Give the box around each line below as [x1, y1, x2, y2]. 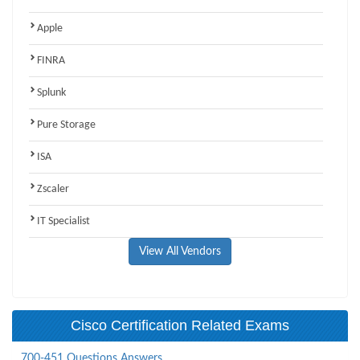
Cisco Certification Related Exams [71, 317, 289, 333]
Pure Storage [37, 118, 96, 131]
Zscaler [37, 182, 69, 195]
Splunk [37, 86, 66, 99]
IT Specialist [37, 215, 90, 227]
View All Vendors [139, 245, 221, 257]
